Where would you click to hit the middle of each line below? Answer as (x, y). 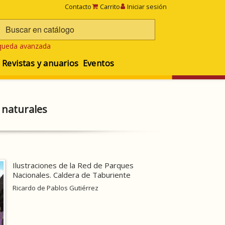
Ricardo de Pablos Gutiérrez (56, 188)
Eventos (98, 63)
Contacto (78, 7)
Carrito (110, 7)
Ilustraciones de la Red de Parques (73, 165)
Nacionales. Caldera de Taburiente (72, 175)
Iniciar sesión (147, 7)
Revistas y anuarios (40, 63)
